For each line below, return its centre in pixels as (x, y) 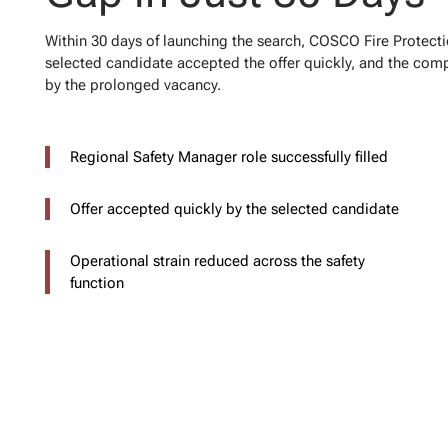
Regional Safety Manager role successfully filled (228, 157)
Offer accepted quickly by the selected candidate (234, 209)
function (96, 283)
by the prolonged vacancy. (132, 85)
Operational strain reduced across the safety (217, 261)
